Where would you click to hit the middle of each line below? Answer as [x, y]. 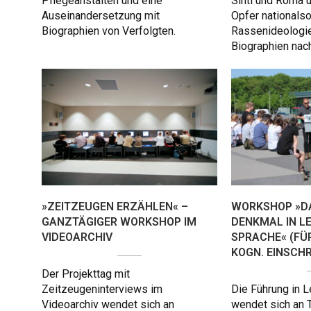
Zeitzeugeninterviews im [102, 289]
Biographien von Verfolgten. [109, 31]
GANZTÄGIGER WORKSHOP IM [119, 222]
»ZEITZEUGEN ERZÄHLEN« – [115, 207]
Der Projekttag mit [86, 274]
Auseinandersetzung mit [101, 16]
